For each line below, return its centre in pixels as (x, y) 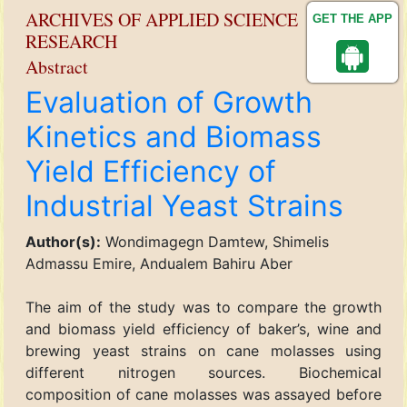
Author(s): (63, 242)
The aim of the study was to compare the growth (203, 307)
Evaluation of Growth (169, 102)
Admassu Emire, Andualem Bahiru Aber (159, 263)
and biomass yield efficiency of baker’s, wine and (203, 329)
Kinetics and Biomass (174, 137)
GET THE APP (352, 19)
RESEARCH (71, 41)
